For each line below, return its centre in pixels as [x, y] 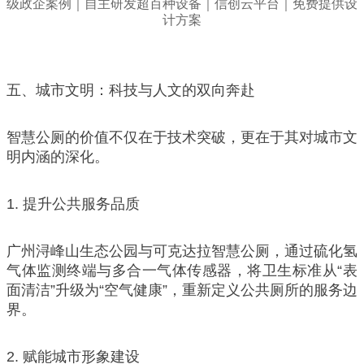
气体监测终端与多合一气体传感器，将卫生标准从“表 [182, 270]
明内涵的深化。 [58, 156]
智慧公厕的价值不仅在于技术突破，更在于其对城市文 [182, 137]
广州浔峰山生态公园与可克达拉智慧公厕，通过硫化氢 [182, 251]
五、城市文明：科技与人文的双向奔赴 [131, 90]
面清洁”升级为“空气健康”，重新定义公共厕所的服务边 [182, 290]
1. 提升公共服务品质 [73, 204]
